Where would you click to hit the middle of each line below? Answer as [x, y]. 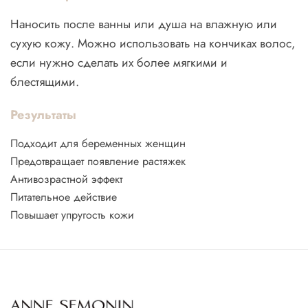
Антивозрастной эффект [66, 179]
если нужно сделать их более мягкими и [119, 62]
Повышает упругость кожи [72, 214]
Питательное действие [64, 197]
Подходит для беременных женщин [98, 143]
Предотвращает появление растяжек [98, 161]
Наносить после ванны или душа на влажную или [144, 24]
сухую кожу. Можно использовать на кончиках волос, [153, 43]
